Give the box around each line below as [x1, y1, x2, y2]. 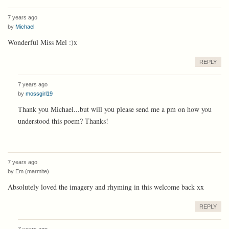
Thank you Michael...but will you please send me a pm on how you [18, 104, 212, 114]
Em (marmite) [15, 168, 49, 174]
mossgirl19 [26, 90, 53, 97]
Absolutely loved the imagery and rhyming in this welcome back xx [8, 181, 204, 192]
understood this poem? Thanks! [18, 116, 108, 126]
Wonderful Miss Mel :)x [8, 37, 77, 47]
